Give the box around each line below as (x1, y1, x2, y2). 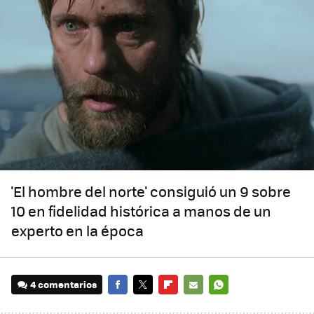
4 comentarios (30, 278, 97, 292)
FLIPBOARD (158, 297, 209, 311)
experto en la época (11, 220, 144, 241)
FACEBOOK (108, 297, 155, 311)
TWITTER (133, 297, 172, 311)
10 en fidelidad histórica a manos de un (11, 200, 271, 221)
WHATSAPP (209, 297, 259, 311)
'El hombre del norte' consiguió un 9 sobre (11, 181, 291, 202)
